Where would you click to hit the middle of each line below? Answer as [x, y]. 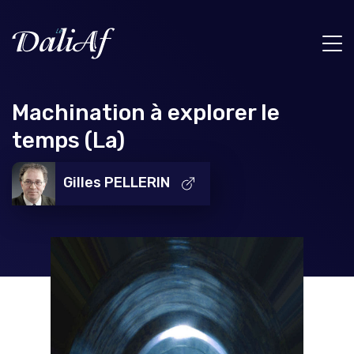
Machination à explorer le [146, 112]
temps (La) [68, 140]
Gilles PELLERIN [117, 183]
